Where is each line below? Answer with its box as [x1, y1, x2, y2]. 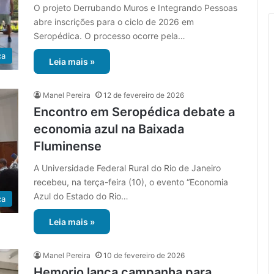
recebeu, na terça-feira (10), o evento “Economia [34, 177, 228, 188]
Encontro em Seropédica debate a [34, 105, 235, 120]
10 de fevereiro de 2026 [103, 251, 185, 261]
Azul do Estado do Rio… [34, 191, 128, 202]
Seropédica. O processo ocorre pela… [34, 31, 185, 42]
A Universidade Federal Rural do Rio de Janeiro [34, 163, 221, 174]
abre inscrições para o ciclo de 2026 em [34, 17, 194, 28]
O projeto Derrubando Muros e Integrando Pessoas [34, 2, 237, 13]
